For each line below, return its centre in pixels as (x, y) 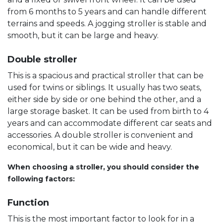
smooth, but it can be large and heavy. (83, 35)
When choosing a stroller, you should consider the (103, 167)
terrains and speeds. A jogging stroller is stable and (107, 23)
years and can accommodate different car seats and (110, 123)
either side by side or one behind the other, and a (104, 99)
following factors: (41, 179)
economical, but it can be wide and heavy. (90, 147)
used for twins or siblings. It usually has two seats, (104, 87)
